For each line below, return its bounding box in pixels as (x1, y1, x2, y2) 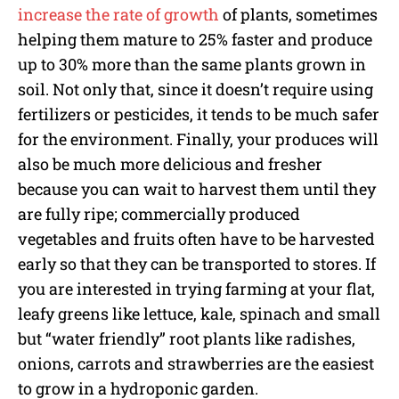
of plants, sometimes (219, 4, 378, 26)
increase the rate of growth (18, 4, 219, 26)
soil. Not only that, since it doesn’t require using (18, 78, 373, 101)
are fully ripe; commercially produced (18, 203, 300, 225)
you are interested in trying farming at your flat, (18, 278, 375, 300)
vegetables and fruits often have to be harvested (18, 228, 375, 250)
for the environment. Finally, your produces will (18, 128, 379, 151)
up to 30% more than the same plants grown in (18, 53, 366, 76)
